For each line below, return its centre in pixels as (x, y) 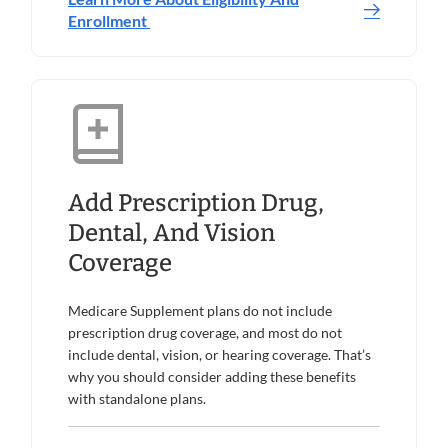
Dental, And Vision (171, 233)
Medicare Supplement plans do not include (200, 311)
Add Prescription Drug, (196, 203)
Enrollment (109, 21)
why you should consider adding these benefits (212, 377)
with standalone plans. (137, 399)
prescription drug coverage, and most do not (205, 333)
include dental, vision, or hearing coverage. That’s (219, 355)
